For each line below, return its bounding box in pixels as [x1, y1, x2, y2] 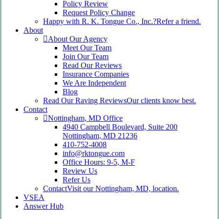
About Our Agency [48, 35, 108, 43]
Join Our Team [63, 52, 109, 61]
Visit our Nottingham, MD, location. [67, 184, 179, 193]
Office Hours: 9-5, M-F [63, 158, 135, 166]
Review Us [63, 167, 97, 175]
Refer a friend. [156, 17, 201, 25]
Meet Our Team [63, 44, 111, 52]
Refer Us [63, 175, 90, 184]
